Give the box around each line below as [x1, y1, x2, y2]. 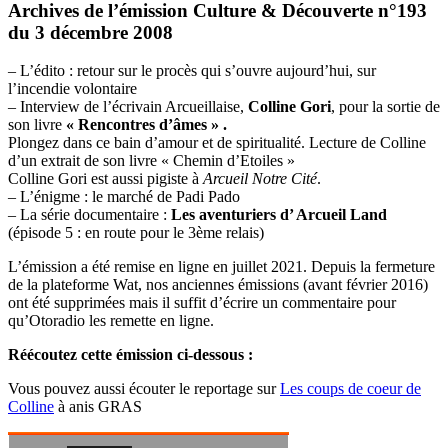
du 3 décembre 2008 [8, 21, 173, 43]
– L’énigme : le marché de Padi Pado [8, 188, 240, 206]
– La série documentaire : [8, 206, 171, 224]
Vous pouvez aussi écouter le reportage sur [8, 380, 280, 398]
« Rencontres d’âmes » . [66, 116, 227, 134]
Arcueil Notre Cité [203, 170, 317, 188]
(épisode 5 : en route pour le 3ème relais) [8, 224, 264, 242]
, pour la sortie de [331, 98, 440, 116]
